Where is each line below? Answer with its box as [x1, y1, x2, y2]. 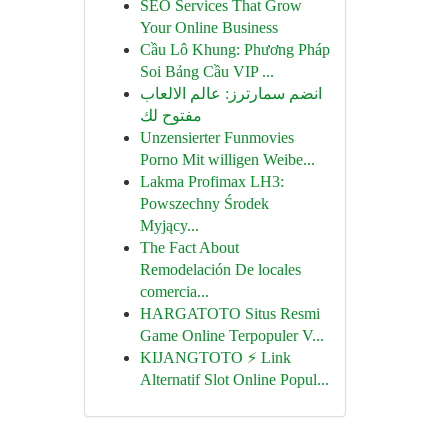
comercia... [139, 283, 209, 300]
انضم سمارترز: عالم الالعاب [139, 85, 322, 102]
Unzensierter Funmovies [139, 129, 294, 146]
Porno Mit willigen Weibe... [139, 151, 315, 168]
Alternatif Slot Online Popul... [139, 371, 329, 388]
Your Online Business [139, 19, 278, 36]
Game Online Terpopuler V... [139, 327, 324, 344]
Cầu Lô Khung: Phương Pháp [139, 41, 330, 58]
